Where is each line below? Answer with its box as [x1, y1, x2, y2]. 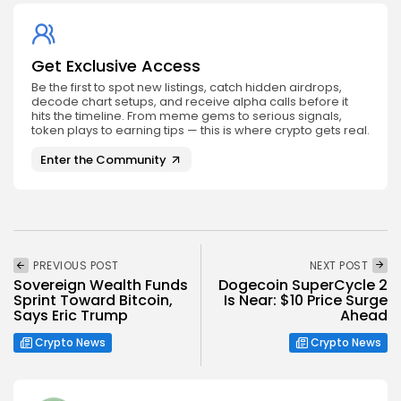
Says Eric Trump [13, 305, 128, 327]
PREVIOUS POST [33, 258, 119, 274]
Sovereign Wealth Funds [13, 275, 188, 296]
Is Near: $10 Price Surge [224, 290, 388, 311]
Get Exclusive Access [31, 55, 200, 78]
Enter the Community [40, 150, 166, 168]
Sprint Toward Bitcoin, [13, 290, 173, 311]
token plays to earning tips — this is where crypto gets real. [31, 122, 370, 140]
